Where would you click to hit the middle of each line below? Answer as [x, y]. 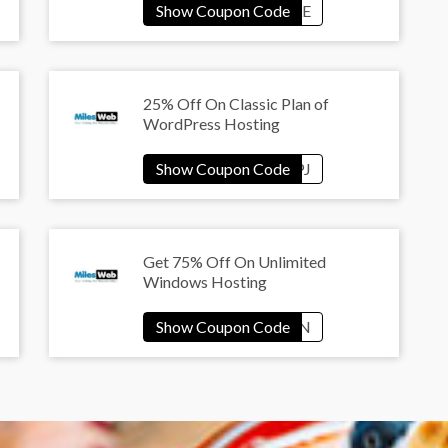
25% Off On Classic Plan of [236, 104]
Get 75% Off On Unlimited [234, 262]
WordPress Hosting [211, 124]
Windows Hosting [205, 282]
